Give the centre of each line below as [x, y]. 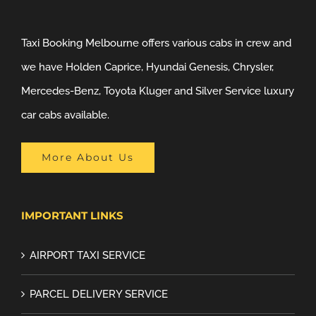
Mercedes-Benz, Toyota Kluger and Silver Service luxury [158, 91]
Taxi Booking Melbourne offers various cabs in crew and [156, 43]
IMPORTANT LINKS [72, 215]
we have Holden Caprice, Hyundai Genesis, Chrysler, [147, 67]
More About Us [88, 157]
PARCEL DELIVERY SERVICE [99, 294]
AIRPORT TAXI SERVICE [87, 255]
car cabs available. [65, 115]
